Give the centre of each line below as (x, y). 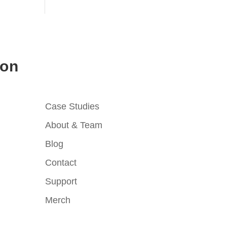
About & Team (74, 125)
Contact (61, 162)
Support (61, 181)
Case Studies (72, 106)
